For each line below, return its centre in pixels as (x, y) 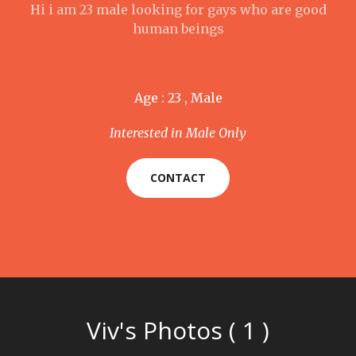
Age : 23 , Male (178, 98)
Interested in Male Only (178, 133)
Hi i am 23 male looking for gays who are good (178, 10)
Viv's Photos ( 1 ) (178, 330)
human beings (178, 29)
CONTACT (178, 178)
